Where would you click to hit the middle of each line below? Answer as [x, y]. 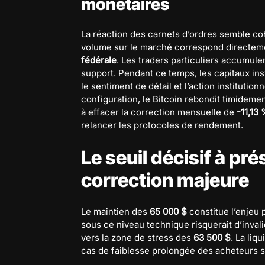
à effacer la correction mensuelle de [159, 112]
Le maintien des [115, 211]
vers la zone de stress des [137, 237]
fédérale [99, 60]
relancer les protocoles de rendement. [162, 125]
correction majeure [165, 180]
